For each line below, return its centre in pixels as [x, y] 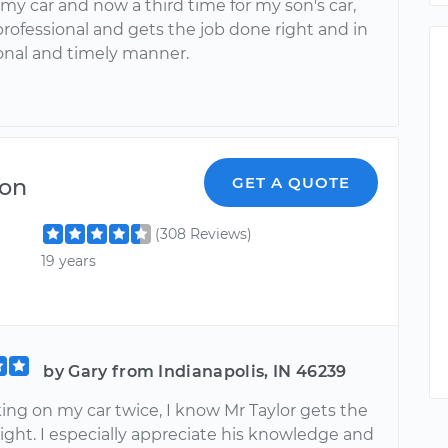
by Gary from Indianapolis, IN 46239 [195, 371]
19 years [69, 260]
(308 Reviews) [204, 233]
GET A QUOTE [291, 182]
